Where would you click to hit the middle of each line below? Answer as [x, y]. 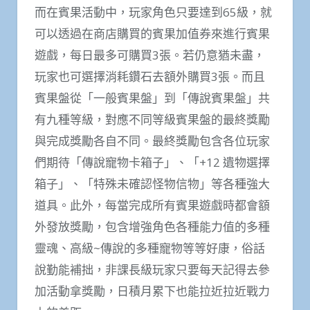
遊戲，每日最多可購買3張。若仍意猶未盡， [150, 55]
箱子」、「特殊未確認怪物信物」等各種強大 [152, 184]
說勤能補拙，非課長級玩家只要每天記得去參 [152, 270]
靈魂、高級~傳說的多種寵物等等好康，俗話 [150, 248]
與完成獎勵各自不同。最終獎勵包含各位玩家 [152, 141]
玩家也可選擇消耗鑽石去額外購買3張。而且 [150, 77]
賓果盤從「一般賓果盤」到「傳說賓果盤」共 [152, 98]
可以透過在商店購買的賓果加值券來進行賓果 [152, 34]
